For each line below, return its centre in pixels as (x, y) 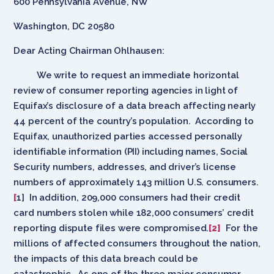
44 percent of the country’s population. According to (134, 121)
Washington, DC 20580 (64, 26)
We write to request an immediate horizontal (126, 75)
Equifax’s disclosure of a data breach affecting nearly (135, 106)
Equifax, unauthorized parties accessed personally (128, 136)
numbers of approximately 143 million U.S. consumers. (136, 182)
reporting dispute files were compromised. (111, 228)
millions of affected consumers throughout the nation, (137, 243)
